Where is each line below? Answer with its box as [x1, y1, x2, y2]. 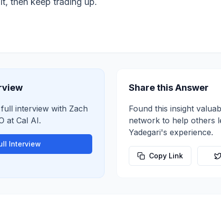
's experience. [161, 127, 213, 137]
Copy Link [149, 151, 183, 160]
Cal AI [16, 115, 39, 125]
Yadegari [129, 127, 161, 137]
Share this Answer [129, 82, 209, 93]
